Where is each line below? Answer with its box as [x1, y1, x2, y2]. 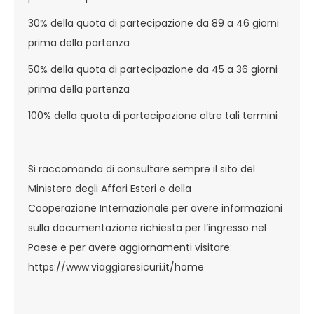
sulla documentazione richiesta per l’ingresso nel [28, 220, 266, 235]
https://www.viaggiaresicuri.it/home [28, 259, 204, 274]
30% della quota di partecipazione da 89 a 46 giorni [28, 15, 279, 30]
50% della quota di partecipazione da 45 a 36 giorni [28, 62, 278, 76]
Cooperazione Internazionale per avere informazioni [28, 200, 282, 215]
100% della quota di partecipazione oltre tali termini [28, 108, 280, 123]
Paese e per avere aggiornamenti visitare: [28, 240, 232, 254]
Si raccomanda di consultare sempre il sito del [28, 161, 255, 176]
